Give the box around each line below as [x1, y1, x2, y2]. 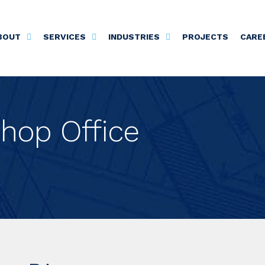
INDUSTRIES [108, 32, 160, 41]
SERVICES [43, 32, 86, 41]
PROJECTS [182, 32, 228, 41]
